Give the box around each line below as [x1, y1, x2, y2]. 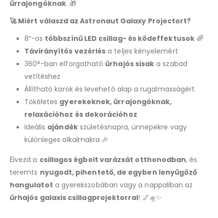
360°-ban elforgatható [24, 58, 106, 69]
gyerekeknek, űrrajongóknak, [59, 96, 172, 107]
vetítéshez [24, 71, 61, 81]
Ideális [24, 122, 48, 132]
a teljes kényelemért [106, 46, 178, 56]
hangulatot [10, 180, 53, 190]
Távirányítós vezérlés [24, 46, 106, 56]
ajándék [47, 122, 78, 132]
